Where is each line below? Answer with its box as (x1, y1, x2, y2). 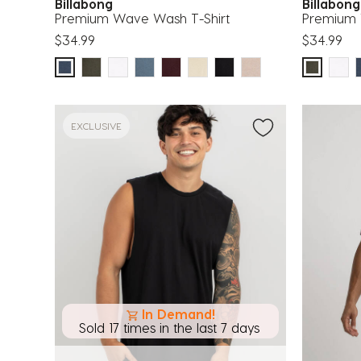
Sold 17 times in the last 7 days (78, 320, 259, 335)
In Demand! (142, 306, 215, 322)
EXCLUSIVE (71, 120, 122, 132)
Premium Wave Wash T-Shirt (55, 10, 230, 27)
